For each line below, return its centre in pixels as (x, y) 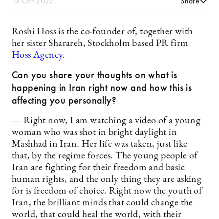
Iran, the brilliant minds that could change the (102, 203)
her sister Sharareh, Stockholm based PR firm (100, 44)
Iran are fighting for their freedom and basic (98, 168)
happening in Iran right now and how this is (102, 88)
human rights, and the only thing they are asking (107, 179)
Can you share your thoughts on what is (95, 75)
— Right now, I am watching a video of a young (106, 121)
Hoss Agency (37, 55)
